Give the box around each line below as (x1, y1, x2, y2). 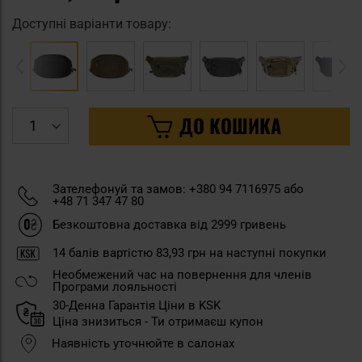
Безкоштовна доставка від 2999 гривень (53, 217, 286, 232)
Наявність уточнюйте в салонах (52, 335, 234, 351)
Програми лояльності (53, 279, 177, 294)
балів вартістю (65, 245, 156, 260)
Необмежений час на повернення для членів (53, 267, 312, 282)
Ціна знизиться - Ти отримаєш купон (53, 314, 263, 329)
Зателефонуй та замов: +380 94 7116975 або (53, 182, 304, 197)
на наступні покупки (206, 245, 326, 260)
